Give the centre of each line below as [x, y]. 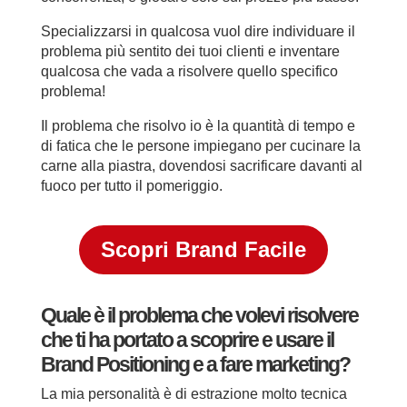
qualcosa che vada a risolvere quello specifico [189, 71]
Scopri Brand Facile [203, 249]
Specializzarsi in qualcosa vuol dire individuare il [198, 31]
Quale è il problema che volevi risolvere [199, 315]
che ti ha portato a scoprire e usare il [187, 339]
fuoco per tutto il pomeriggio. [131, 185]
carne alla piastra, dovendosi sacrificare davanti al [201, 165]
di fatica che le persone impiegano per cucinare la [200, 145]
